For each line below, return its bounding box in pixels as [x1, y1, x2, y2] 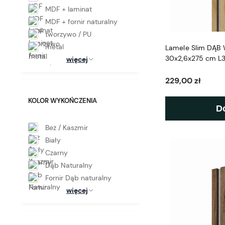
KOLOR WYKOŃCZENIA [28, 96, 97, 105]
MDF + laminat [45, 5, 92, 14]
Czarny [45, 148, 68, 158]
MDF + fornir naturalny [45, 17, 118, 27]
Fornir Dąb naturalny [45, 173, 111, 183]
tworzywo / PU [45, 30, 91, 39]
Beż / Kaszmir [45, 123, 88, 133]
